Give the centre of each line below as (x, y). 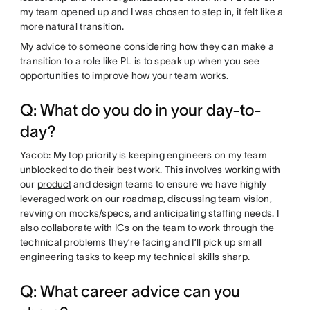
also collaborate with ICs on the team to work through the (147, 227)
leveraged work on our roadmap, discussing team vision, (146, 198)
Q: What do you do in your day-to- (140, 110)
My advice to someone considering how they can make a (147, 46)
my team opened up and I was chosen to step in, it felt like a (152, 11)
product (54, 184)
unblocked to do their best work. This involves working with (150, 169)
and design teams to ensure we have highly (169, 184)
